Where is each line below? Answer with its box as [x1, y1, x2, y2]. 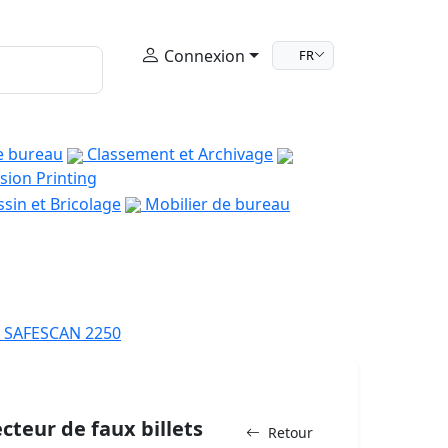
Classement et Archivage [83, 143, 273, 165]
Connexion [160, 45, 246, 67]
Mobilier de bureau [141, 192, 290, 215]
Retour [268, 423, 313, 443]
